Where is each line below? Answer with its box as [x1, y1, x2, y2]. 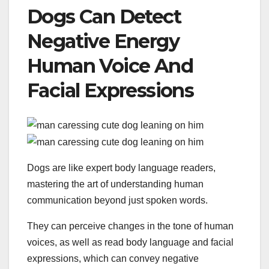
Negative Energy [27, 29, 179, 53]
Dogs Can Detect [27, 4, 181, 28]
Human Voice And [27, 53, 193, 77]
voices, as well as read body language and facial [27, 237, 234, 247]
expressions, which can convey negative [27, 253, 199, 264]
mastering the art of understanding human [27, 178, 204, 189]
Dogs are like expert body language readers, [27, 162, 216, 173]
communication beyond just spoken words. [27, 195, 208, 205]
